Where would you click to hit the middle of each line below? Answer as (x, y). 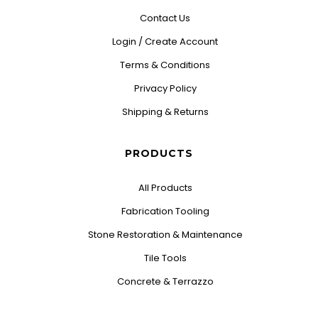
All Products (165, 188)
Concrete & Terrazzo (165, 281)
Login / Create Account (165, 42)
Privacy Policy (165, 88)
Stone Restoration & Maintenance (165, 235)
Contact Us (165, 18)
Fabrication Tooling (165, 211)
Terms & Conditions (165, 65)
